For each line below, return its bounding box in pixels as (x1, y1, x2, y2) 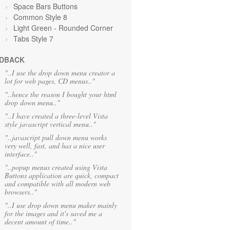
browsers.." (5, 187, 37, 197)
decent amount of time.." (5, 217, 76, 226)
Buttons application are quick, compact (5, 170, 119, 180)
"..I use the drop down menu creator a (5, 68, 115, 78)
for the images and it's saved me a (5, 208, 102, 218)
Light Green (13, 23, 54, 33)
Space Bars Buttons (13, 1, 78, 11)
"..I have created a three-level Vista (5, 111, 108, 121)
